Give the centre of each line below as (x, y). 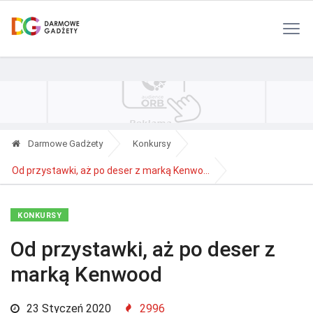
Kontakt (213, 14)
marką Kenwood (86, 274)
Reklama (166, 14)
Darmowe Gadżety (64, 144)
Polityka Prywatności (94, 14)
